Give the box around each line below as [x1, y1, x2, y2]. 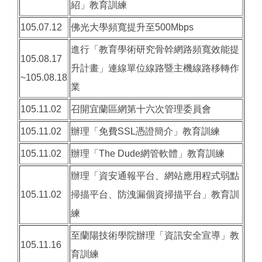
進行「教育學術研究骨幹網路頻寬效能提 [71, 44, 239, 55]
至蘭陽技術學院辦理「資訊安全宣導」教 [71, 230, 239, 241]
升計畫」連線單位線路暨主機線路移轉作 [71, 63, 239, 74]
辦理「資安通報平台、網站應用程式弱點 [71, 171, 239, 181]
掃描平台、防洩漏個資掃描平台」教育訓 [71, 189, 239, 200]
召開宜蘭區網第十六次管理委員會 [71, 104, 211, 115]
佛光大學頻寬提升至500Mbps [71, 22, 194, 33]
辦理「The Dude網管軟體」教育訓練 [71, 149, 225, 159]
